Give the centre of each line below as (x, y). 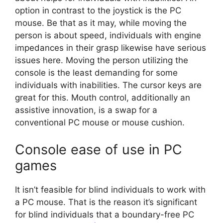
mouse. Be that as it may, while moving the (101, 23)
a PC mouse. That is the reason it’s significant (106, 202)
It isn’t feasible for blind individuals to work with (110, 189)
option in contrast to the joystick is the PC (98, 11)
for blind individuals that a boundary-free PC (105, 214)
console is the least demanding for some (96, 73)
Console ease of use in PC (99, 149)
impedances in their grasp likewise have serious (111, 48)
